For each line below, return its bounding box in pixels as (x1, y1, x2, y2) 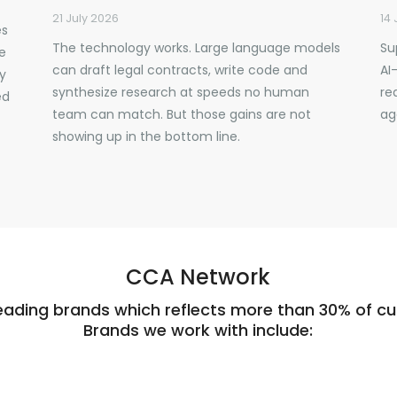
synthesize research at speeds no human (51, 83, 309, 101)
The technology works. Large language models (51, 39, 340, 57)
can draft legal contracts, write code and (51, 61, 307, 79)
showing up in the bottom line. (51, 128, 240, 145)
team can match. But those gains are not (51, 105, 311, 123)
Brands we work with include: (83, 319, 314, 341)
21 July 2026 (51, 11, 119, 26)
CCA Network (126, 262, 271, 292)
